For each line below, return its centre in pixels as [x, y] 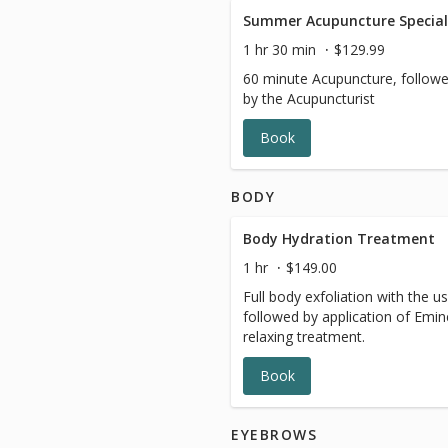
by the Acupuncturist [309, 98]
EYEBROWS [274, 434]
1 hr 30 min [279, 49]
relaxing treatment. [304, 336]
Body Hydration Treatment [339, 238]
